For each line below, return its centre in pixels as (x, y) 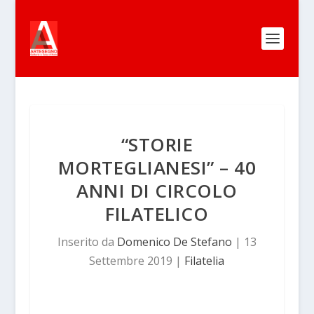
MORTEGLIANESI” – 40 (157, 168)
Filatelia (205, 261)
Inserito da (87, 242)
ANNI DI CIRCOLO (157, 191)
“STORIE (157, 144)
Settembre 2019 (131, 261)
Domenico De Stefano (174, 242)
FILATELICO (157, 214)
